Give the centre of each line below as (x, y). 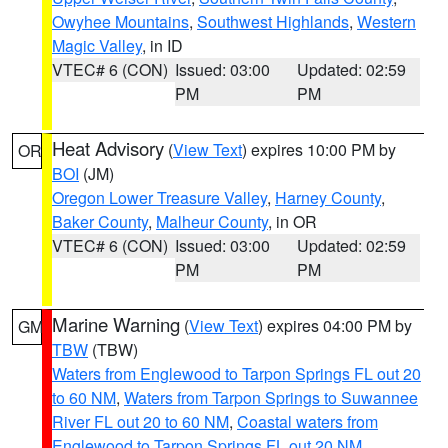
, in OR (292, 221)
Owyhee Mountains (120, 21)
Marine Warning (116, 324)
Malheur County (212, 221)
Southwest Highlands (273, 21)
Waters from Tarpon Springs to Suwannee (271, 397)
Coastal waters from (307, 421)
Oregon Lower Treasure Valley (159, 197)
